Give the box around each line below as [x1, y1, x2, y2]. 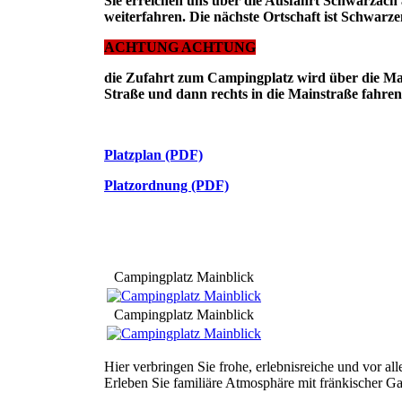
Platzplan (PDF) [104, 146, 203, 162]
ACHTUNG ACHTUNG [104, 39, 256, 55]
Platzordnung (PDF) [104, 177, 229, 193]
